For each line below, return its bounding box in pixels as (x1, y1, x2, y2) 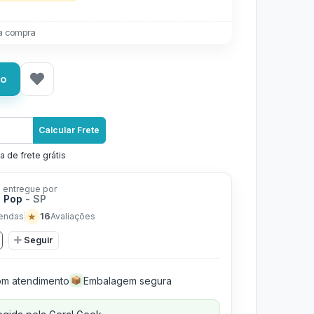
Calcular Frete (39, 125, 100, 135)
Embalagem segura (83, 274, 172, 287)
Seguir (24, 234, 53, 245)
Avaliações (50, 210, 95, 221)
